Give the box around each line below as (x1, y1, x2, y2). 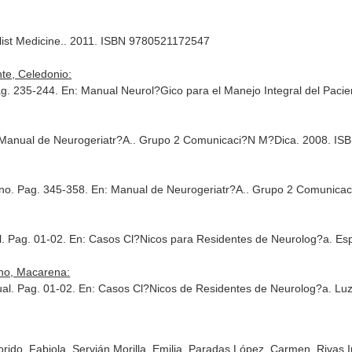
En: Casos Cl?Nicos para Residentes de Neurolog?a (69, 233, 330, 245)
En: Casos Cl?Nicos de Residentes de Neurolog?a (79, 282, 329, 295)
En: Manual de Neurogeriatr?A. (91, 183, 247, 196)
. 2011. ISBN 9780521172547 (64, 35, 211, 47)
